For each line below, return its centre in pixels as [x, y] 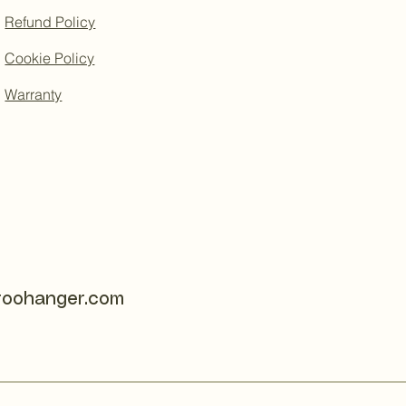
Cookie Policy [50, 58]
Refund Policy [50, 22]
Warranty [34, 95]
